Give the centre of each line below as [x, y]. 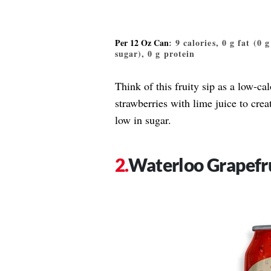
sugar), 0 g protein [155, 54]
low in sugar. [143, 120]
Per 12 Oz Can [142, 43]
